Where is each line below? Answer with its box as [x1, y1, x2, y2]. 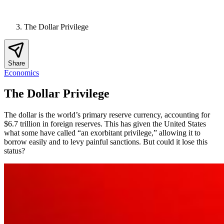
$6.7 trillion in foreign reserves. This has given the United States [4, 119, 206, 128]
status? [4, 146, 25, 155]
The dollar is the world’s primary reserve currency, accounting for [4, 110, 210, 119]
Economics [4, 68, 39, 77]
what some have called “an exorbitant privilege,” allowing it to [4, 128, 200, 137]
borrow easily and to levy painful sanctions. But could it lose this [4, 137, 207, 146]
